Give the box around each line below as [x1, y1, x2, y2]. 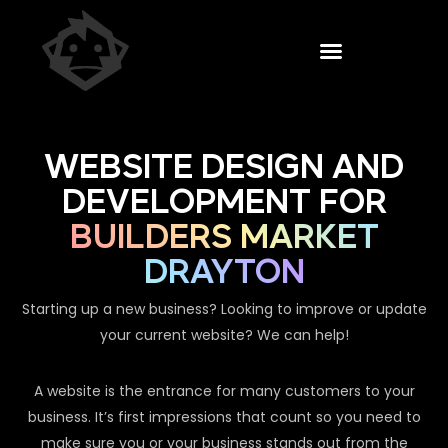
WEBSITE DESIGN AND [44, 152, 404, 185]
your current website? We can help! [99, 325, 349, 346]
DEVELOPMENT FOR [61, 187, 387, 220]
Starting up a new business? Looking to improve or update [21, 299, 427, 320]
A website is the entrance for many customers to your [33, 381, 415, 402]
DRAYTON [143, 257, 305, 290]
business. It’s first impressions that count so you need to [27, 407, 421, 428]
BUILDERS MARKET [69, 222, 379, 255]
